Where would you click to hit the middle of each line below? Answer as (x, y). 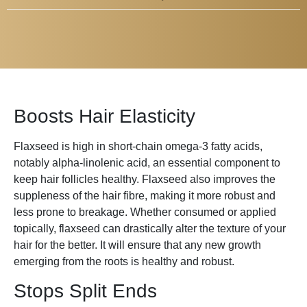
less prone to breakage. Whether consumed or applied (145, 212)
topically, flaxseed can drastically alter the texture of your (150, 228)
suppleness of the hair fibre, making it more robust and (145, 195)
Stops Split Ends (85, 291)
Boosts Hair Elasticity (105, 116)
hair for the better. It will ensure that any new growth (137, 245)
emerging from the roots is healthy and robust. (124, 261)
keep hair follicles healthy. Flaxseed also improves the (145, 179)
